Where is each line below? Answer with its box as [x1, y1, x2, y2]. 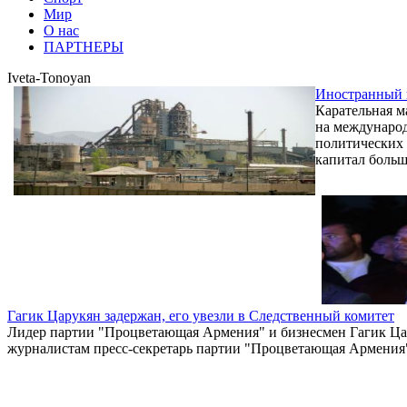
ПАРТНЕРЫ [44, 38, 124, 55]
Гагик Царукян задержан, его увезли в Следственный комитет [7, 307, 394, 323]
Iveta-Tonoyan [7, 69, 91, 85]
